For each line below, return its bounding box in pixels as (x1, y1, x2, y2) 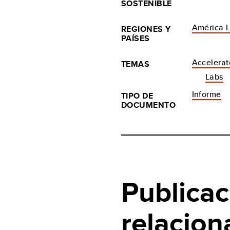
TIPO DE (121, 90, 154, 102)
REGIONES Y (121, 23, 171, 35)
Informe (191, 88, 221, 100)
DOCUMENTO (121, 99, 176, 111)
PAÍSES (121, 32, 150, 44)
